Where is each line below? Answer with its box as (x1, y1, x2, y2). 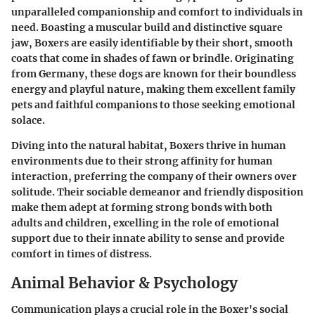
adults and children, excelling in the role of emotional (11, 216, 279, 229)
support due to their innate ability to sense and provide (11, 231, 285, 245)
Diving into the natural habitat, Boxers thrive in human (11, 139, 286, 152)
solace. (11, 113, 45, 127)
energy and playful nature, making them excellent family (11, 82, 295, 96)
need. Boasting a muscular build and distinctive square (11, 20, 283, 34)
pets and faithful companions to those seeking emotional (11, 98, 295, 111)
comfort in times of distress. (11, 247, 152, 260)
